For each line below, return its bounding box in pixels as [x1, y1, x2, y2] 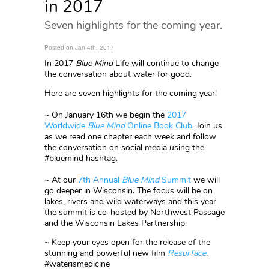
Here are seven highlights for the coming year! [44, 88, 217, 99]
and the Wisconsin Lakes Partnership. [44, 217, 187, 229]
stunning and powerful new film [44, 247, 168, 259]
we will [191, 174, 220, 186]
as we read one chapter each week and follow [44, 131, 216, 142]
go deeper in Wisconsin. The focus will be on [44, 185, 213, 196]
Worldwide [44, 120, 88, 131]
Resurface [168, 247, 206, 259]
